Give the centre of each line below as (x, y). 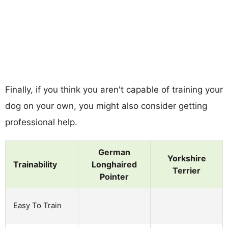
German (114, 152)
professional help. (41, 122)
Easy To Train (37, 205)
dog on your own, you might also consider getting (106, 106)
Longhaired (114, 164)
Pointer (114, 176)
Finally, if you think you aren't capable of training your (114, 89)
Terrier (187, 170)
